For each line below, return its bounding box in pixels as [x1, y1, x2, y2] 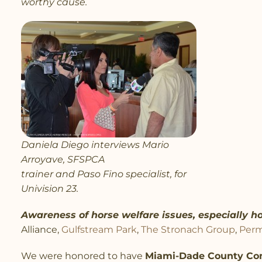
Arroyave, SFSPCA [21, 153, 105, 165]
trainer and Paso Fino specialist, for [21, 168, 187, 180]
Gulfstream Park [61, 223, 137, 235]
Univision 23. [21, 182, 78, 194]
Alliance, [21, 223, 61, 235]
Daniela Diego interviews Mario [21, 139, 169, 150]
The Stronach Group [141, 223, 235, 235]
